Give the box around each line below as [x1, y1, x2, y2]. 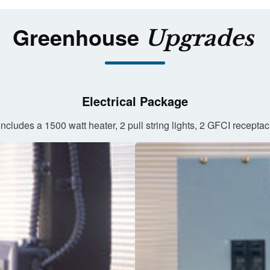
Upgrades [145, 25, 254, 52]
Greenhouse [12, 21, 145, 53]
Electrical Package [82, 92, 188, 110]
